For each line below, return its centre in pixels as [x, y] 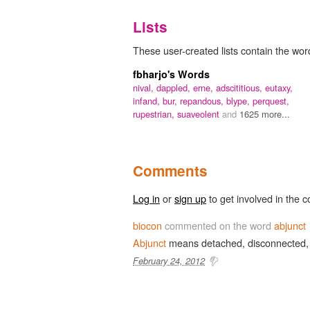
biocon [147, 225]
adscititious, [240, 87]
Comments [170, 170]
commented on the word [218, 225]
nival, [145, 87]
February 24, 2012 [169, 260]
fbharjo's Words [171, 74]
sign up [190, 198]
